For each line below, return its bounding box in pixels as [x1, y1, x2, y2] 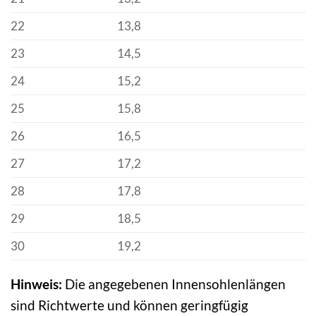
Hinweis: [11, 276, 62, 293]
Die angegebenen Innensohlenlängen [62, 276, 286, 293]
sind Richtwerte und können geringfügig [11, 297, 248, 314]
